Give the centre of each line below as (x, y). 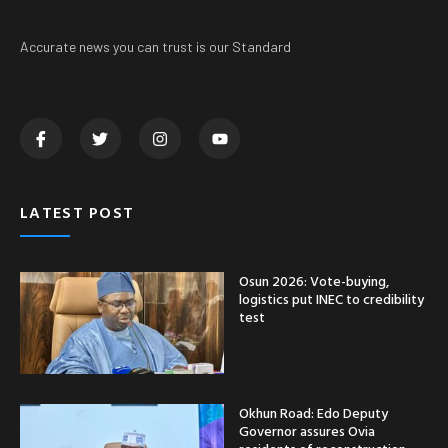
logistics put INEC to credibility (331, 299)
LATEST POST (77, 212)
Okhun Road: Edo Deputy (313, 413)
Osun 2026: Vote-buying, (314, 281)
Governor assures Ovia (307, 431)
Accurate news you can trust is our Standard (155, 46)
